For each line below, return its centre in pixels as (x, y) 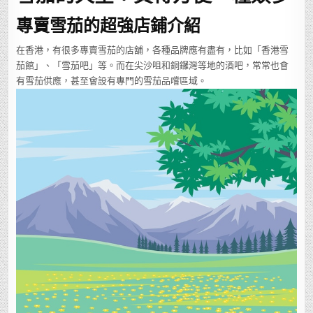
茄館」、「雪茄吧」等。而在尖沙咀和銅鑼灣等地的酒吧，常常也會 (153, 66)
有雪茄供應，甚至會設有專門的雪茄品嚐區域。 (112, 81)
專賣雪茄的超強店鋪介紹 (109, 24)
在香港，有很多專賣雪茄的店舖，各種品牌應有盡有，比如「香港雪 (153, 50)
